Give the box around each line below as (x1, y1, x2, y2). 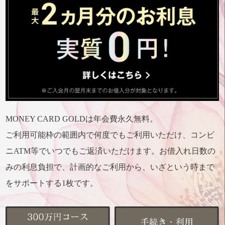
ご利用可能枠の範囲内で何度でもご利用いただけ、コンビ (6, 131, 215, 140)
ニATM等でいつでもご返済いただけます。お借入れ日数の (6, 147, 216, 156)
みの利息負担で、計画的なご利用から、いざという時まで (6, 163, 215, 172)
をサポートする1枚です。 (6, 179, 98, 188)
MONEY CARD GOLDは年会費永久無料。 (6, 115, 158, 124)
